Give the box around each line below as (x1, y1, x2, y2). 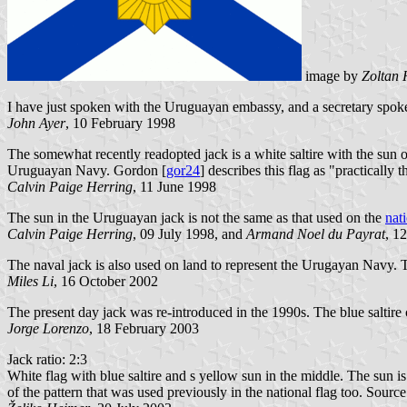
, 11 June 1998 (133, 178, 216, 194)
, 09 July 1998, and (133, 225, 246, 242)
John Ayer (7, 114, 65, 131)
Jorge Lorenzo (7, 320, 89, 336)
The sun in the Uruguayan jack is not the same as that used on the (7, 209, 385, 225)
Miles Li (7, 273, 54, 289)
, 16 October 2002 (54, 273, 158, 289)
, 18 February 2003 (89, 320, 199, 336)
